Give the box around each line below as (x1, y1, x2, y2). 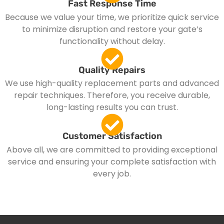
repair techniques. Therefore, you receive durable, (14, 89, 210, 101)
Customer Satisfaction (62, 130, 162, 142)
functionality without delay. (59, 35, 165, 47)
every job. (93, 167, 131, 179)
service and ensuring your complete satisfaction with (8, 155, 216, 167)
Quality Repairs (78, 64, 145, 75)
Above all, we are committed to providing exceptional (6, 143, 217, 155)
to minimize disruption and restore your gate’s (21, 23, 202, 35)
